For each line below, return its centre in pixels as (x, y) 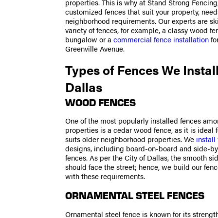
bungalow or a (90, 40)
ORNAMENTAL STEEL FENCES (135, 195)
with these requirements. (105, 176)
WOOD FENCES (101, 102)
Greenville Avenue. (95, 49)
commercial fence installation (161, 40)
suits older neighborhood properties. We (131, 139)
